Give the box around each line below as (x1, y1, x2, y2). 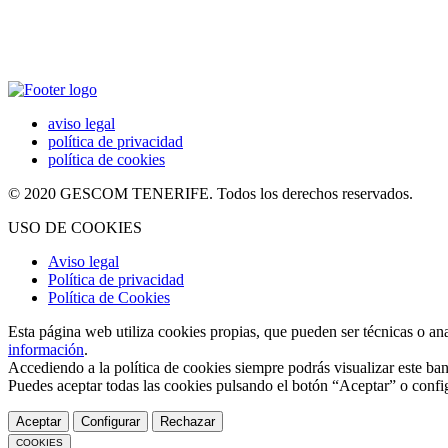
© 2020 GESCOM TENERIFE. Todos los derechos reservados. (8, 184, 413, 202)
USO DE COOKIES (8, 218, 142, 236)
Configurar (81, 413, 140, 429)
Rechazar (160, 413, 215, 429)
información (8, 340, 84, 358)
